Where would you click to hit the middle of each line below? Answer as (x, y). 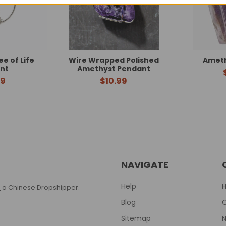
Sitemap (136, 219)
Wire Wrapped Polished (114, 60)
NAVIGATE (145, 165)
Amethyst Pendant (114, 69)
